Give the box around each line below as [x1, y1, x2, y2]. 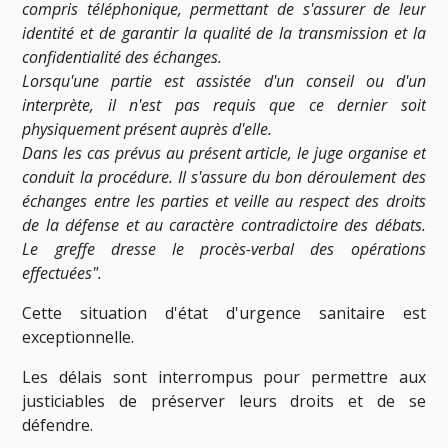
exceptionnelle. [22, 325, 135, 348]
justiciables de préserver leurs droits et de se [22, 389, 426, 412]
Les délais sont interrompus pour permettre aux [22, 365, 426, 388]
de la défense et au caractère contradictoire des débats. [22, 213, 426, 236]
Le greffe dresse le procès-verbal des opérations [22, 237, 426, 260]
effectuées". [22, 261, 103, 284]
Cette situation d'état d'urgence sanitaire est [22, 301, 426, 324]
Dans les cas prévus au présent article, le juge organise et [22, 141, 426, 164]
